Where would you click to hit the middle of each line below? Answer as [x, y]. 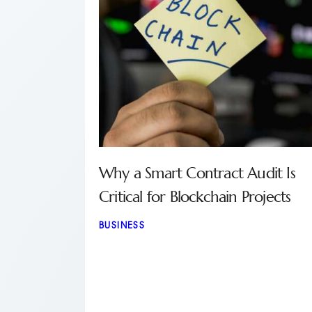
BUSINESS [122, 226]
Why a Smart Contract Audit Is [197, 174]
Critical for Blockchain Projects [195, 197]
